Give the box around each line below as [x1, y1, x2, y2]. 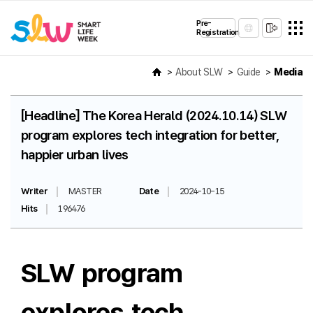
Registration [196, 27, 240, 37]
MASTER [68, 186, 102, 196]
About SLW [175, 66, 223, 78]
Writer [21, 186, 48, 196]
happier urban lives [21, 147, 129, 163]
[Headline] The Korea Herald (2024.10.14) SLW [21, 108, 287, 124]
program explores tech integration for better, [21, 127, 279, 143]
